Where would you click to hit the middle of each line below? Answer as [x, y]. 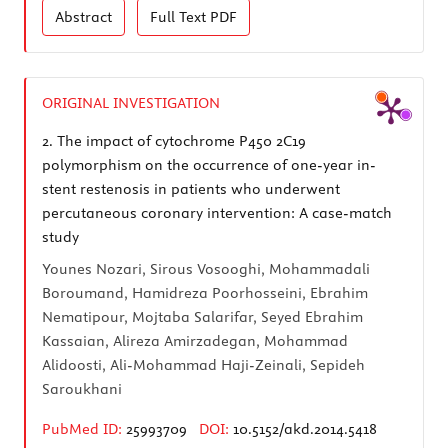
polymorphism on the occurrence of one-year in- [209, 164]
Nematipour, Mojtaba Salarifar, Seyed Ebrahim [202, 316]
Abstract [83, 16]
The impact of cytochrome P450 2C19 [179, 140]
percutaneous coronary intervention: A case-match [217, 212]
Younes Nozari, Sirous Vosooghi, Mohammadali [206, 268]
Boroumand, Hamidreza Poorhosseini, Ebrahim [205, 292]
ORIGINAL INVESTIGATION [131, 102]
